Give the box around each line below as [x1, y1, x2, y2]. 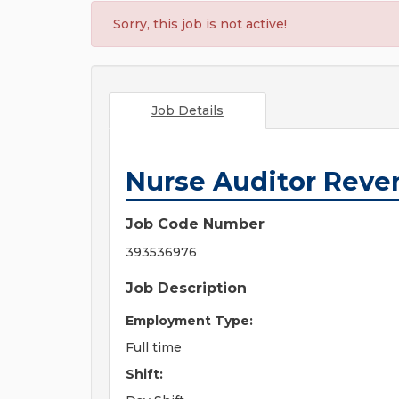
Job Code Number [126, 216, 265, 232]
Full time [126, 339, 182, 355]
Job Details [151, 102, 224, 118]
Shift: [126, 366, 163, 382]
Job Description [126, 280, 247, 297]
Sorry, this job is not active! [113, 16, 287, 32]
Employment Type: [126, 313, 253, 329]
